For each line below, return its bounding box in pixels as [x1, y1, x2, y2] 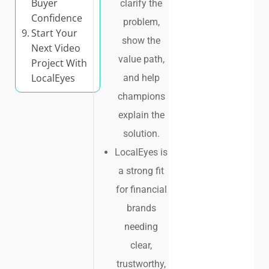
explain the [118, 109, 165, 121]
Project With [31, 56, 88, 70]
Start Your [31, 26, 78, 40]
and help [122, 72, 160, 84]
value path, [118, 53, 165, 65]
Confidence [31, 11, 83, 25]
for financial [115, 184, 167, 196]
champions [117, 91, 165, 103]
